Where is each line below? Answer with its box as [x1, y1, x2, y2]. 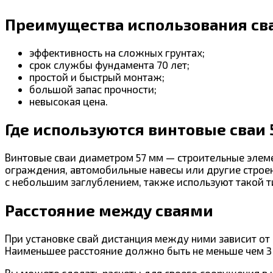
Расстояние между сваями [5, 200, 213, 219]
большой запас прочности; [29, 83, 157, 96]
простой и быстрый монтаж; [29, 71, 165, 83]
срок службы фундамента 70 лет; [29, 58, 190, 71]
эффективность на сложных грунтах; [29, 46, 205, 59]
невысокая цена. [29, 95, 108, 108]
